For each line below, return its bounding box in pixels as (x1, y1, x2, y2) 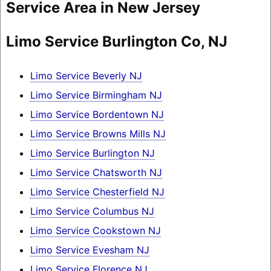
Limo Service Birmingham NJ (30, 89, 162, 102)
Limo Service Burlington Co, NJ (5, 33, 227, 51)
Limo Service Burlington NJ (30, 147, 155, 160)
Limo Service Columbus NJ (30, 205, 154, 218)
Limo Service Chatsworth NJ (30, 166, 162, 179)
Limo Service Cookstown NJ (30, 224, 161, 237)
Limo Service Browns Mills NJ (30, 128, 166, 140)
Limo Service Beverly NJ (30, 70, 142, 82)
